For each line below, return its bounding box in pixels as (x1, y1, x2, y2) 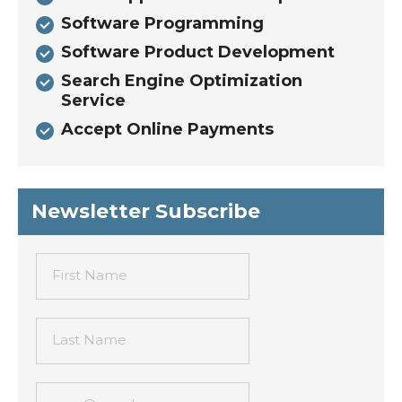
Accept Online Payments (61, 119, 274, 139)
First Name (52, 267, 127, 284)
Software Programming (61, 13, 264, 33)
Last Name (52, 331, 127, 348)
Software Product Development (61, 42, 335, 62)
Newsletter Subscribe (31, 199, 260, 223)
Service (61, 91, 126, 110)
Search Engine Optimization (61, 71, 302, 91)
